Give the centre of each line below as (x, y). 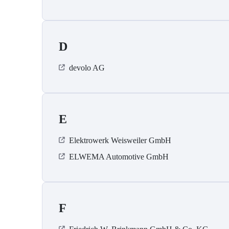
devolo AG (87, 68)
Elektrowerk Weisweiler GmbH (120, 141)
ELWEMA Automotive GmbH (119, 157)
